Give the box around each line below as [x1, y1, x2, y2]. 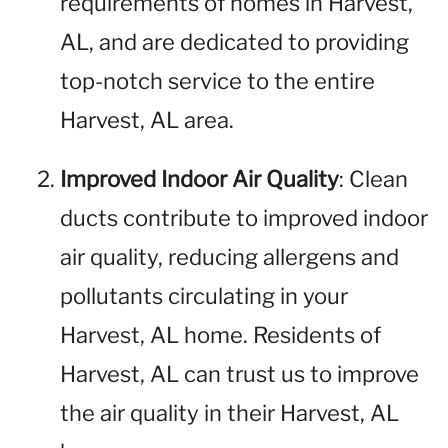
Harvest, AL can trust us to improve [60, 361, 419, 387]
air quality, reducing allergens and [60, 244, 399, 270]
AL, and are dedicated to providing [60, 29, 409, 55]
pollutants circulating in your [60, 283, 348, 309]
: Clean [339, 166, 408, 192]
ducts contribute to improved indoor [60, 205, 428, 231]
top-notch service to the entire [60, 68, 375, 94]
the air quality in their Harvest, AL [60, 400, 399, 426]
